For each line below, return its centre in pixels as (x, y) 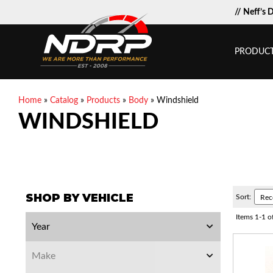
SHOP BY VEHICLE (80, 198)
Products (103, 101)
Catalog (64, 101)
